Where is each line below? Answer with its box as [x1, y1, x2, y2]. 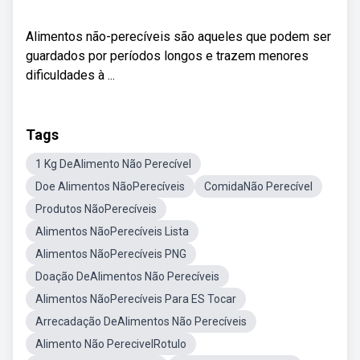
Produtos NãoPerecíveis [35, 202, 157, 215]
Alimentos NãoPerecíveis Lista [35, 225, 189, 238]
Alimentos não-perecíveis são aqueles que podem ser [26, 29, 331, 44]
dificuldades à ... [26, 67, 115, 83]
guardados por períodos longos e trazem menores [26, 48, 309, 63]
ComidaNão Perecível [204, 180, 313, 193]
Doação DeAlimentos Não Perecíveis [35, 270, 219, 283]
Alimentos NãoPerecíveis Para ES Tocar [35, 292, 236, 305]
